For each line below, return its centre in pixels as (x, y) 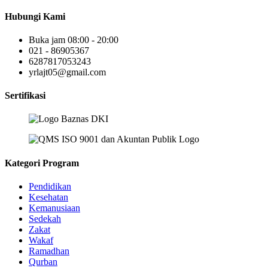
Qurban (43, 261)
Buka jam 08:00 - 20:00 (74, 39)
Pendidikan (50, 186)
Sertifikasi (25, 96)
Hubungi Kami (35, 16)
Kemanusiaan (54, 208)
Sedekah (45, 218)
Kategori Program (42, 163)
